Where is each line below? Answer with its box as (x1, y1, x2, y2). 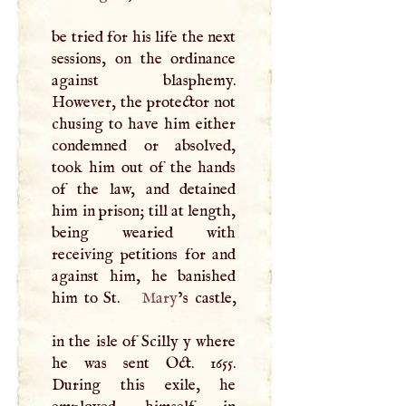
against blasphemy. (52, 71, 237, 92)
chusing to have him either (52, 114, 237, 135)
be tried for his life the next (52, 27, 237, 48)
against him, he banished (52, 266, 237, 287)
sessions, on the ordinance (52, 49, 237, 70)
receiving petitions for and (52, 245, 237, 266)
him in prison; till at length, (52, 201, 237, 222)
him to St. (52, 288, 126, 309)
